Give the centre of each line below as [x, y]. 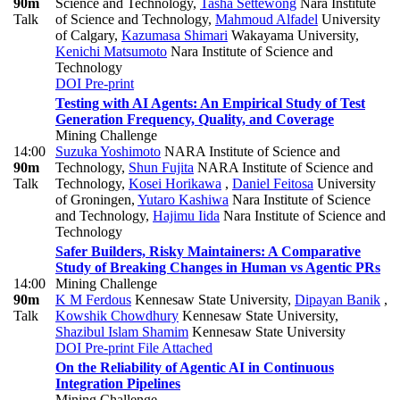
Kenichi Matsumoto [111, 52]
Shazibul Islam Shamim [122, 332]
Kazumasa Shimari [175, 36]
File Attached [173, 348]
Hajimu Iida [186, 216]
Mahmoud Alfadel [267, 20]
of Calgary [85, 36]
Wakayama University [292, 36]
